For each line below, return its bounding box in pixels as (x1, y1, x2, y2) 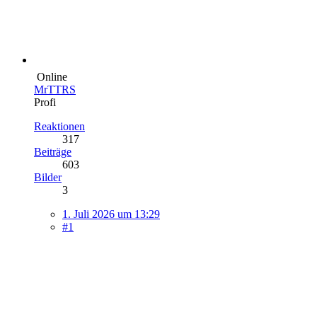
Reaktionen (34, 120, 85, 132)
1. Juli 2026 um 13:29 (62, 207, 160, 220)
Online (37, 70, 67, 83)
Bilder (34, 171, 62, 183)
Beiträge (34, 145, 71, 158)
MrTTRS (34, 83, 76, 96)
